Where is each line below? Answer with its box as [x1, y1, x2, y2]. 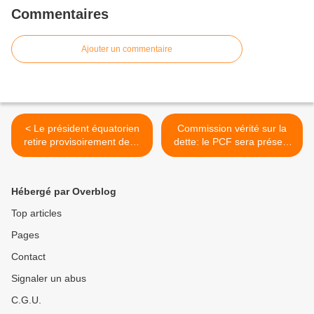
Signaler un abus [11, 273, 86, 285]
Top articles [11, 207, 62, 219]
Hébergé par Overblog [11, 186, 116, 198]
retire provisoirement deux [24, 136, 140, 148]
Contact [11, 251, 46, 263]
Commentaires [11, 6, 109, 22]
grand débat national [36, 163, 128, 175]
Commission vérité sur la [177, 123, 287, 135]
